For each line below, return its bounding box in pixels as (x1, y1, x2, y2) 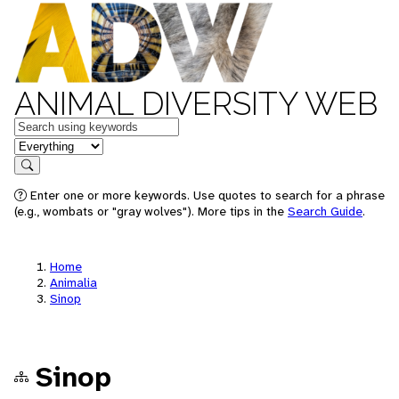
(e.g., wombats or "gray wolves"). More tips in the (14, 203, 288, 219)
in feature (13, 135, 72, 154)
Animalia (50, 274, 97, 290)
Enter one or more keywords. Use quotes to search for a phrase (27, 187, 385, 203)
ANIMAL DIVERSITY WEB (14, 85, 378, 122)
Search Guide (288, 203, 362, 219)
